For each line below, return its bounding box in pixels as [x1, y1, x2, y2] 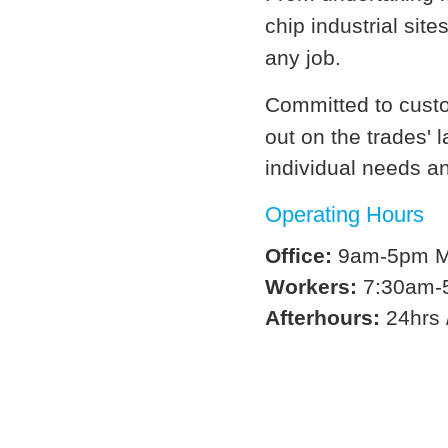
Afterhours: [265, 306, 380, 329]
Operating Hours [265, 202, 424, 227]
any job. [265, 46, 341, 69]
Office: [265, 244, 332, 267]
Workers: [265, 275, 357, 298]
